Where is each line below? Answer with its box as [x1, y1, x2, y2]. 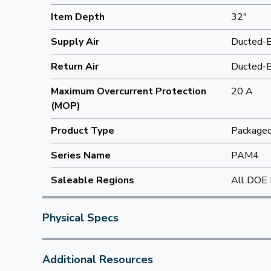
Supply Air [51, 35, 99, 48]
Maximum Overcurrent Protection [51, 85, 206, 98]
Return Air [51, 60, 99, 73]
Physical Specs [42, 211, 119, 225]
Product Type [51, 124, 114, 137]
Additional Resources [42, 252, 153, 267]
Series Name [51, 149, 111, 162]
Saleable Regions [51, 174, 134, 187]
